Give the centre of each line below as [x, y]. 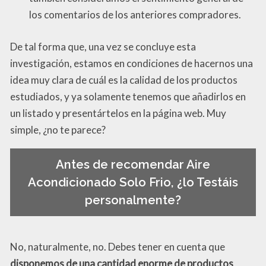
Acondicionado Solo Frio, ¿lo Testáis [133, 183]
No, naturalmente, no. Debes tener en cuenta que [118, 246]
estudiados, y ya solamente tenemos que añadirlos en [128, 96]
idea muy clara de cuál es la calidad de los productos [124, 80]
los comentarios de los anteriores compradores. [135, 15]
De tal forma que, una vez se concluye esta [103, 46]
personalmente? [133, 200]
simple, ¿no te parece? [58, 129]
